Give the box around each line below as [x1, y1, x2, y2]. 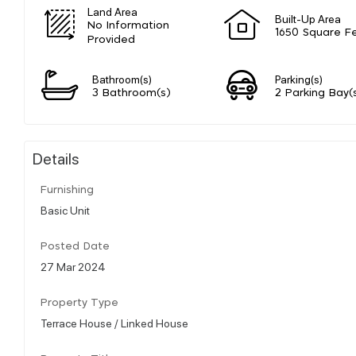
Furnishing [41, 184, 94, 195]
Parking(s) [275, 71, 323, 86]
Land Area [87, 3, 138, 18]
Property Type [41, 297, 118, 308]
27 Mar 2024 [41, 258, 106, 273]
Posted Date [41, 241, 110, 252]
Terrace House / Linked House [41, 315, 188, 330]
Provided [87, 34, 136, 45]
